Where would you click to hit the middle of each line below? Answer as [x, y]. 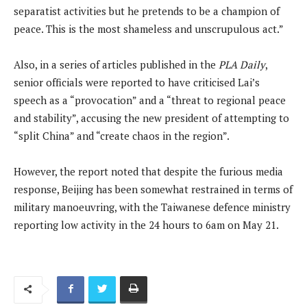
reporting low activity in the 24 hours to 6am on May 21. [146, 224]
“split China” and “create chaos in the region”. [122, 135]
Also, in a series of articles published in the [116, 64]
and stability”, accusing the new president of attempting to [151, 118]
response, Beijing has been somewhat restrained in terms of [153, 189]
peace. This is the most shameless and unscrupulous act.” [149, 28]
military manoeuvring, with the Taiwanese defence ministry [152, 207]
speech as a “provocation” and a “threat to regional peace [150, 100]
